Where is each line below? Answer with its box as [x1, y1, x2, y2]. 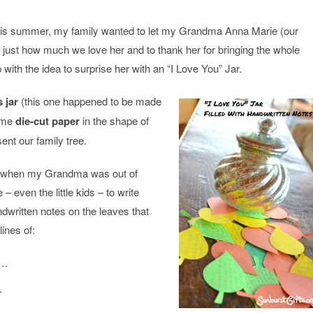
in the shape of [80, 113, 149, 128]
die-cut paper [15, 113, 80, 129]
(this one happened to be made [18, 94, 161, 108]
